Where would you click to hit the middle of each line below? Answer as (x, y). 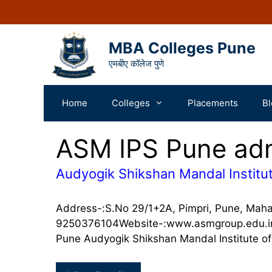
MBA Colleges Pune (182, 48)
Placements (213, 103)
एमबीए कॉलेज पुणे (136, 64)
